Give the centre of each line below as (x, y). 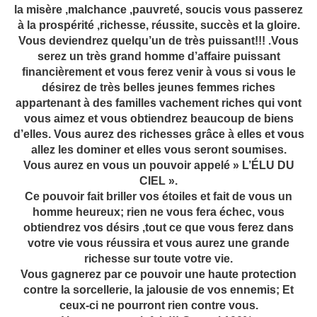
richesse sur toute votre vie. (158, 258)
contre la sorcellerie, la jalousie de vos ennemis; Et (158, 289)
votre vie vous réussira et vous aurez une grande (158, 243)
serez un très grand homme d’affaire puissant (158, 56)
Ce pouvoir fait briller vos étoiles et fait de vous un (158, 196)
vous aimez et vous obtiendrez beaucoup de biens (158, 118)
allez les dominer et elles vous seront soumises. (158, 149)
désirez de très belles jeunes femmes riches (158, 87)
